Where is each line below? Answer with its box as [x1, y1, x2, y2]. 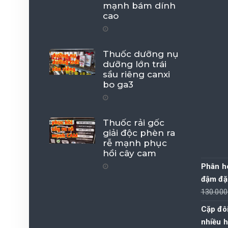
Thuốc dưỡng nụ [103, 48, 179, 59]
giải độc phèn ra [103, 127, 175, 138]
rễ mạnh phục [103, 137, 167, 148]
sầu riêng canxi [103, 69, 170, 79]
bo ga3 [103, 79, 133, 90]
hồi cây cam [103, 148, 156, 158]
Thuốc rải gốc [103, 117, 164, 128]
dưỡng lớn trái [103, 59, 166, 69]
